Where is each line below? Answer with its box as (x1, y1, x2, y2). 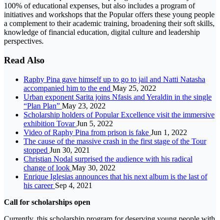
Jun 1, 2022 (151, 128, 187, 137)
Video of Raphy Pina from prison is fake (24, 128, 151, 137)
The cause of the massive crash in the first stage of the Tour (24, 137, 206, 145)
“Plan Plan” (24, 101, 62, 110)
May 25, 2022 (112, 83, 156, 92)
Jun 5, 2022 (77, 119, 113, 128)
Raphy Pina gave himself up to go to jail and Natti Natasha (24, 75, 205, 83)
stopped (24, 145, 50, 154)
